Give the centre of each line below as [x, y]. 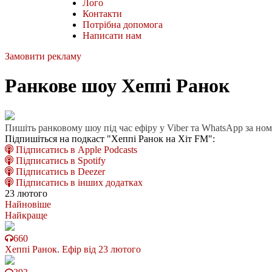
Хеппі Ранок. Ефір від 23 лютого [73, 249]
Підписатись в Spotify [59, 160]
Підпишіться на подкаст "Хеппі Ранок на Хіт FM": [110, 138]
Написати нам [112, 35]
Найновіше [28, 204]
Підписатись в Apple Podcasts [75, 149]
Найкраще [26, 215]
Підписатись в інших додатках [78, 182]
